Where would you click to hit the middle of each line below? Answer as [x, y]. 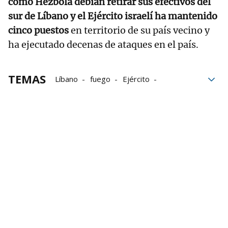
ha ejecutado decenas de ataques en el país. [103, 45]
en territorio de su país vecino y [140, 31]
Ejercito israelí [80, 93]
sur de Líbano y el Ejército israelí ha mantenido [113, 16]
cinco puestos [39, 31]
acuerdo [131, 93]
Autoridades [76, 108]
